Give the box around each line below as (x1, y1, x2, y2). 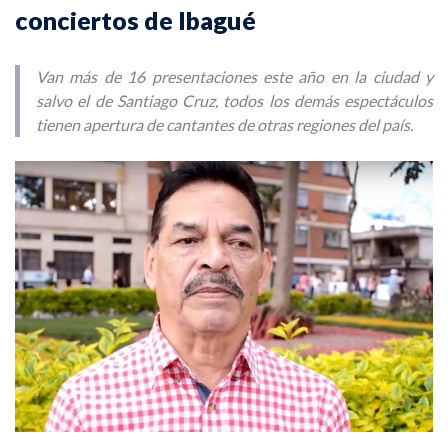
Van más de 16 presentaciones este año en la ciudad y (36, 66, 433, 86)
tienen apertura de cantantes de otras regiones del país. (36, 114, 413, 134)
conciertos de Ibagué (15, 4, 256, 35)
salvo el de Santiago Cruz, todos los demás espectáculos (36, 90, 433, 110)
